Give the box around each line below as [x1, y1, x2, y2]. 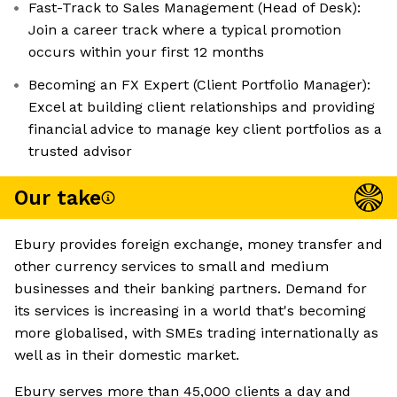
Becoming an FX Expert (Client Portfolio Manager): [28, 76, 370, 94]
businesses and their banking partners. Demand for [14, 280, 367, 298]
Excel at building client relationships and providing [28, 98, 375, 116]
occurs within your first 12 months [28, 43, 264, 61]
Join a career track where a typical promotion [28, 21, 341, 39]
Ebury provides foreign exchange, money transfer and [14, 236, 383, 253]
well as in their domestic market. [14, 346, 239, 364]
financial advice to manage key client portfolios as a [28, 121, 382, 138]
